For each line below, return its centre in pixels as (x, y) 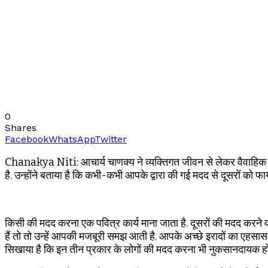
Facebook (27, 139)
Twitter (111, 139)
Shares (21, 128)
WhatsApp (71, 139)
